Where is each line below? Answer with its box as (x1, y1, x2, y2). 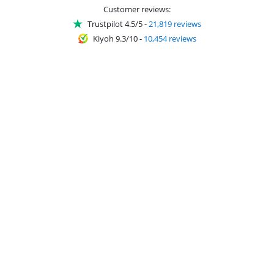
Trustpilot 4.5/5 (87, 18, 143, 29)
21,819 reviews (149, 18, 201, 29)
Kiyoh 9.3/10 (92, 32, 138, 44)
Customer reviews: (103, 3, 171, 15)
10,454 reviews (143, 32, 196, 44)
